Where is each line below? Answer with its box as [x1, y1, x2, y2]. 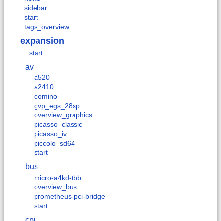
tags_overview [24, 23, 69, 31]
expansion [20, 36, 64, 46]
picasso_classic [34, 120, 82, 129]
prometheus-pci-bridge [34, 192, 105, 200]
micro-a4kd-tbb [34, 173, 81, 182]
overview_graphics [34, 111, 92, 119]
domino [34, 92, 57, 101]
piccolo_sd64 [34, 139, 75, 147]
